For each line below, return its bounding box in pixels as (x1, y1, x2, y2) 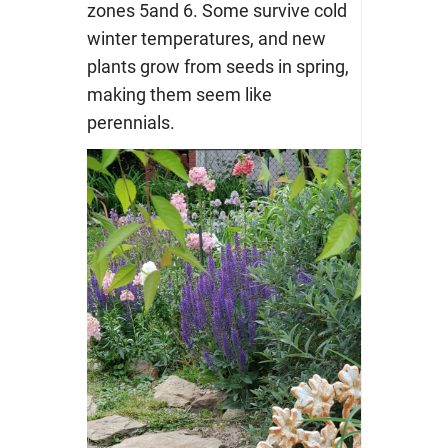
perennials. (86, 112, 175, 134)
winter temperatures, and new (86, 28, 326, 50)
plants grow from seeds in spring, (86, 56, 349, 78)
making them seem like (86, 84, 272, 106)
